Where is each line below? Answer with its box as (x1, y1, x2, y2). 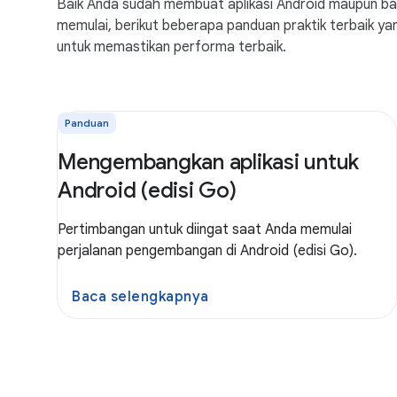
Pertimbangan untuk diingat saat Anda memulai (58, 221, 352, 238)
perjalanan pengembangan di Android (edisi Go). (58, 242, 357, 260)
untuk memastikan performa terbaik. (57, 38, 286, 56)
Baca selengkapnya (72, 288, 209, 306)
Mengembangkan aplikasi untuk (58, 149, 359, 175)
